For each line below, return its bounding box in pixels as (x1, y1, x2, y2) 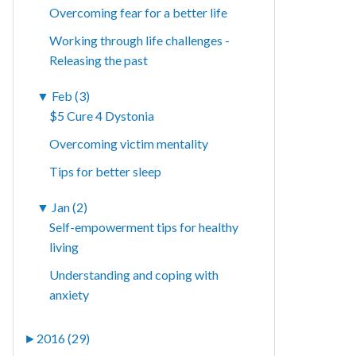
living (49, 239, 79, 255)
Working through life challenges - (49, 33, 230, 48)
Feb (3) (52, 88, 91, 104)
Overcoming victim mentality (49, 136, 209, 152)
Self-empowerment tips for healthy (49, 219, 239, 235)
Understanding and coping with (49, 267, 219, 283)
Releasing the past (49, 52, 149, 68)
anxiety (49, 287, 90, 303)
